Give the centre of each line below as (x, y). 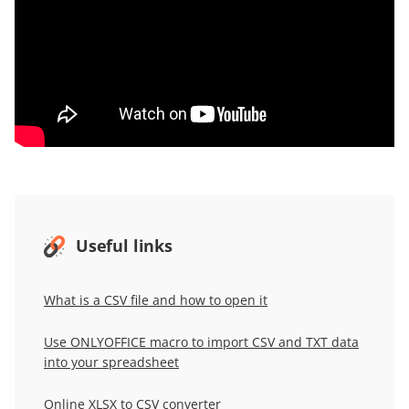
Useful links (124, 246)
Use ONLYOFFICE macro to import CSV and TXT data (201, 342)
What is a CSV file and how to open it (156, 300)
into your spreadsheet (111, 362)
